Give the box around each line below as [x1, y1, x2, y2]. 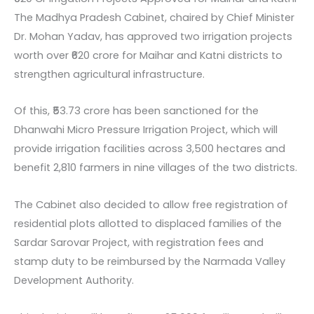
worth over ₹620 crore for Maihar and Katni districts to [14, 48, 282, 62]
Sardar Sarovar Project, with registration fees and [14, 235, 264, 250]
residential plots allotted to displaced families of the [14, 216, 282, 231]
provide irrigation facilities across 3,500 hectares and [14, 142, 285, 156]
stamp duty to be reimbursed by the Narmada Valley [14, 254, 285, 268]
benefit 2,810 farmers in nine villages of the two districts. [14, 161, 297, 175]
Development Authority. [14, 273, 134, 287]
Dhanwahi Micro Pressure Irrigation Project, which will [14, 123, 278, 137]
